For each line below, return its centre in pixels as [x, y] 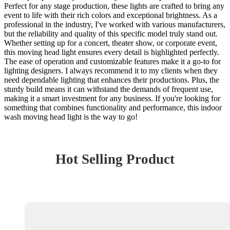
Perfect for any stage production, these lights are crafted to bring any [114, 6]
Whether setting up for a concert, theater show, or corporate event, [111, 43]
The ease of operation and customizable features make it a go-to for [112, 61]
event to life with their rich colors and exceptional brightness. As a [111, 15]
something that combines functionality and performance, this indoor [113, 107]
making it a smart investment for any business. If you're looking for [112, 98]
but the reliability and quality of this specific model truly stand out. [111, 33]
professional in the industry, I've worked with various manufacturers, [115, 24]
